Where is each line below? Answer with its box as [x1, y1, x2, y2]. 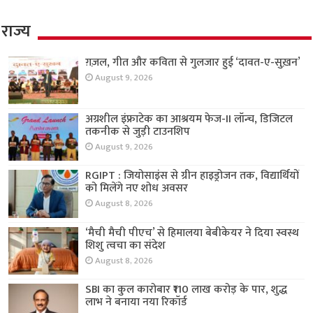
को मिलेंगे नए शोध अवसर [85, 179, 189, 198]
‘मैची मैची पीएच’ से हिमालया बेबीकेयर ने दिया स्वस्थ [85, 223, 300, 242]
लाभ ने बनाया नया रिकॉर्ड [85, 292, 188, 312]
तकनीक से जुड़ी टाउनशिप [85, 122, 191, 142]
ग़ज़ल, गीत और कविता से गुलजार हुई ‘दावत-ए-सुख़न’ [85, 53, 301, 73]
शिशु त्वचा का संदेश [85, 235, 166, 255]
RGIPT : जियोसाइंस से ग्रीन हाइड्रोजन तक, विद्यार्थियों [85, 166, 300, 186]
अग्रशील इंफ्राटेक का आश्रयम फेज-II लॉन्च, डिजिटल [85, 110, 293, 129]
